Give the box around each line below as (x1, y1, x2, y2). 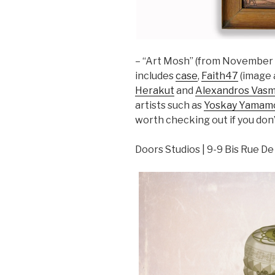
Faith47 (201, 69, 238, 82)
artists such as (135, 99, 204, 111)
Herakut (135, 84, 174, 96)
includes (135, 69, 176, 82)
